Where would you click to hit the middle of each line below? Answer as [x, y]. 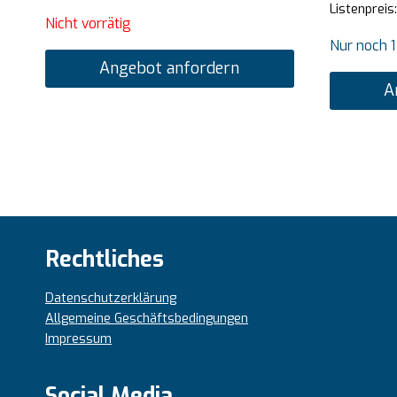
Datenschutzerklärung [111, 298]
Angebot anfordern [170, 69]
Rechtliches [105, 259]
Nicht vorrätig [88, 24]
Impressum [78, 339]
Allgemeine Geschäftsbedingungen [147, 318]
